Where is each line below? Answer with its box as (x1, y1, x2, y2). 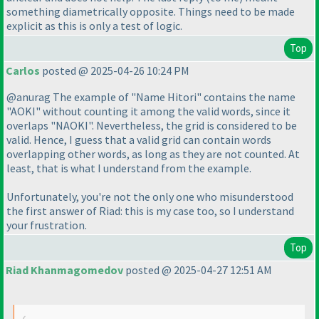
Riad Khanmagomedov (6, 263, 123, 278)
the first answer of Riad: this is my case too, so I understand (6, 204, 294, 219)
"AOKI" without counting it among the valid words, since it (6, 104, 291, 119)
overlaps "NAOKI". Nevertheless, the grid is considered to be (6, 118, 297, 133)
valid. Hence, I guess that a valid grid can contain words (6, 132, 271, 147)
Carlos (6, 63, 40, 78)
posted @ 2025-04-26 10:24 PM (40, 63, 189, 78)
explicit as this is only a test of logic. (6, 19, 182, 33)
